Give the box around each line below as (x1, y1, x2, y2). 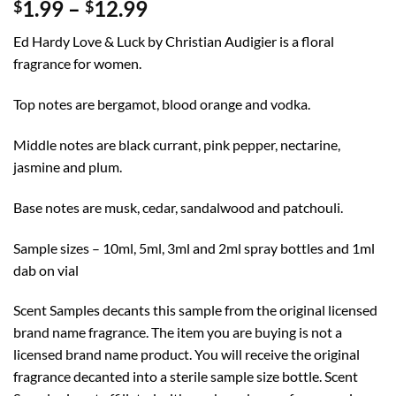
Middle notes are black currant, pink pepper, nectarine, (13, 135, 340, 153)
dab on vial (13, 261, 79, 278)
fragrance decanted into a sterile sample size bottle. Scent (13, 368, 358, 385)
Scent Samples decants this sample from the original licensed (13, 301, 377, 319)
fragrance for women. (13, 55, 141, 72)
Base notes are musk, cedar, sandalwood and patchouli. (13, 198, 343, 216)
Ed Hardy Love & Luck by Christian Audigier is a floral (13, 33, 334, 50)
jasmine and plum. (13, 157, 122, 175)
